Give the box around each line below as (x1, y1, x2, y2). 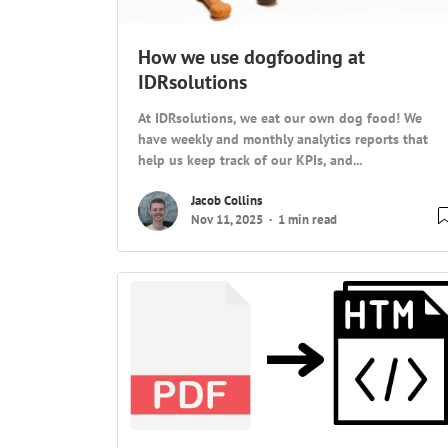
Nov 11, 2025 (191, 211, 263, 229)
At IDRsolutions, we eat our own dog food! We (138, 108, 422, 128)
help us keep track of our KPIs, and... (138, 150, 362, 170)
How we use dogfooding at (138, 44, 365, 71)
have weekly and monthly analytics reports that (138, 129, 428, 149)
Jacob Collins (191, 192, 262, 210)
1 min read (278, 211, 337, 229)
